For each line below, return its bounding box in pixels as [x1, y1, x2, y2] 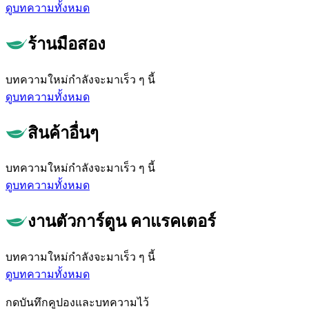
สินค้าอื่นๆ [28, 123, 99, 142]
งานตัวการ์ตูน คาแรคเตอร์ [28, 212, 216, 231]
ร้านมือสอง [28, 34, 106, 53]
